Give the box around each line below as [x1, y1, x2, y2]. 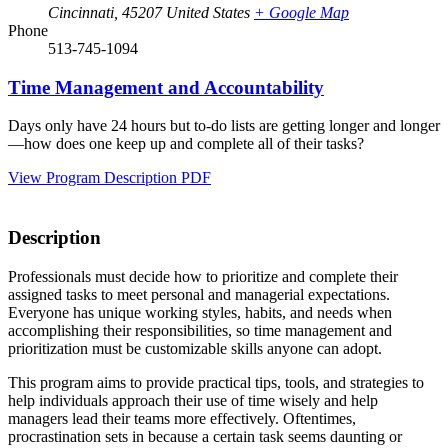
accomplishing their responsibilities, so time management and [8, 322, 392, 340]
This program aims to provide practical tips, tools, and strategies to [8, 374, 424, 392]
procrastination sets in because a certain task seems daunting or [8, 428, 402, 446]
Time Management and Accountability [8, 76, 324, 98]
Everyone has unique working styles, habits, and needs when [8, 304, 392, 322]
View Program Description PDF [8, 169, 211, 187]
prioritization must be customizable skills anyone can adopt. [8, 340, 382, 358]
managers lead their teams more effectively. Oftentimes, [8, 410, 356, 428]
